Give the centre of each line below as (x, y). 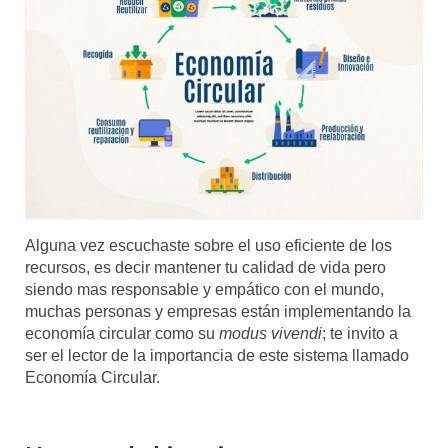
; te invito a (360, 333)
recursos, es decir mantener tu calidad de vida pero (205, 267)
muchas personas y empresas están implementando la (218, 311)
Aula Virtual (90, 80)
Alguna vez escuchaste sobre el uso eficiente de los (208, 245)
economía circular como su (122, 333)
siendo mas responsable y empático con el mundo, (204, 289)
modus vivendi (270, 333)
